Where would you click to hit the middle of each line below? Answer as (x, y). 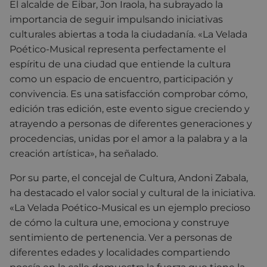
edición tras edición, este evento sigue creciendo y (130, 109)
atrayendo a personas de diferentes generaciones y (131, 124)
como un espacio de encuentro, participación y (121, 79)
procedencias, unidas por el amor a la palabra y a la (128, 139)
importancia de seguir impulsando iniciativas (116, 19)
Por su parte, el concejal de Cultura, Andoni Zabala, (129, 178)
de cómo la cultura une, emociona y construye (119, 223)
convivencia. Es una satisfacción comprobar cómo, (128, 94)
